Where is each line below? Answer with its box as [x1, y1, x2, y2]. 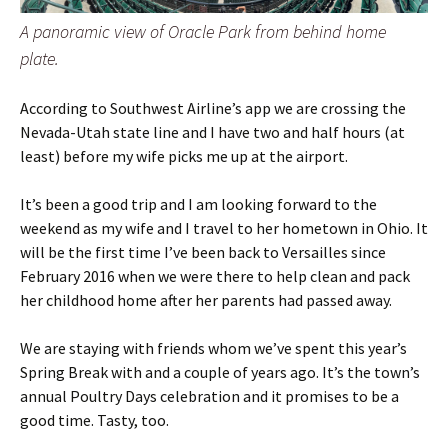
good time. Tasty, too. [20, 410, 169, 431]
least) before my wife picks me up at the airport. [20, 146, 348, 167]
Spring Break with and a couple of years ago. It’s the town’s [20, 362, 420, 383]
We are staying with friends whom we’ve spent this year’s [20, 338, 407, 359]
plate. [20, 47, 59, 71]
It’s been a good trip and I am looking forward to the [20, 194, 377, 215]
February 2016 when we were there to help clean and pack [20, 266, 410, 287]
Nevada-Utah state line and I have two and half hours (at [20, 122, 405, 143]
